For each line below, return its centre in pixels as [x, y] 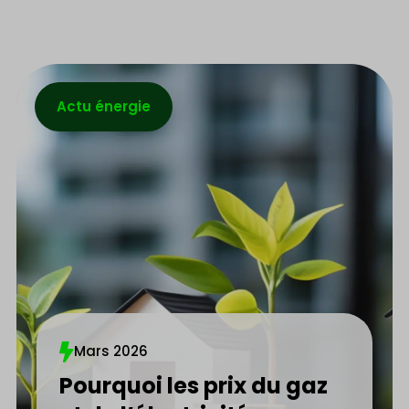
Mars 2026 [111, 351]
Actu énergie [104, 106]
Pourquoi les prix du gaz [194, 386]
